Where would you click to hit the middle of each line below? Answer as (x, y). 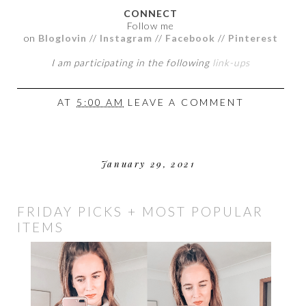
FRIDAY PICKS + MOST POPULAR (140, 212)
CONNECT (151, 13)
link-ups (231, 62)
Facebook (191, 38)
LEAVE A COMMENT (186, 102)
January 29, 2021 (148, 164)
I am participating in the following (132, 62)
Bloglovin (63, 38)
